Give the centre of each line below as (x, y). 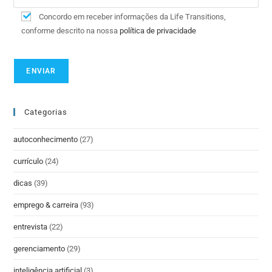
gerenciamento (39, 249)
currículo (29, 161)
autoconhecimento (46, 140)
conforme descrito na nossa (71, 31)
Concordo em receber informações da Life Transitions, (133, 17)
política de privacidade (158, 31)
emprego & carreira (46, 205)
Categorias (46, 112)
